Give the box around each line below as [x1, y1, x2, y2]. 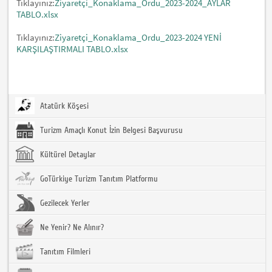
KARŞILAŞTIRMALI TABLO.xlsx [16, 42, 129, 55]
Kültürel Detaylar [38, 149, 97, 160]
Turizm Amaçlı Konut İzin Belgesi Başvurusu [38, 125, 183, 135]
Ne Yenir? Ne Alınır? [38, 222, 104, 233]
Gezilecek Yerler [38, 198, 90, 208]
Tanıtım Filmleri [38, 246, 91, 257]
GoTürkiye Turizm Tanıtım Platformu [38, 174, 158, 184]
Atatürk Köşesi [38, 101, 89, 111]
